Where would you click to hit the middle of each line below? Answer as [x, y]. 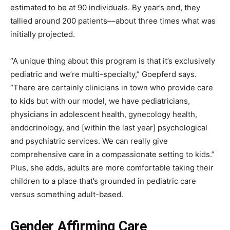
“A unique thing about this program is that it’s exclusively [113, 61]
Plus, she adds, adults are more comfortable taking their [112, 167]
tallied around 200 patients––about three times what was [113, 21]
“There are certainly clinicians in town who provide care [112, 87]
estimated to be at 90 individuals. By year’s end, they [105, 7]
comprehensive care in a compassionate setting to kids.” [112, 154]
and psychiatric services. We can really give [89, 141]
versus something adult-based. [68, 194]
